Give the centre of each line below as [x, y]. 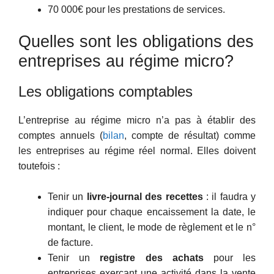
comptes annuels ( [61, 135]
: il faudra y [229, 197]
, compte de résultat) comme [190, 135]
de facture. [70, 243]
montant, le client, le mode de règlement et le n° [152, 228]
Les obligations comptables [106, 91]
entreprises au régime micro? [126, 61]
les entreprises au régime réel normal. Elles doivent [137, 150]
